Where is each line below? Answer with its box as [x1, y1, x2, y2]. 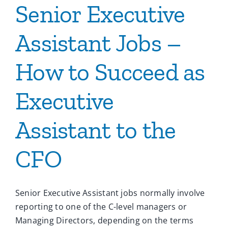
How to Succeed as [15, 58, 205, 87]
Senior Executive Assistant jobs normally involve [15, 187, 205, 199]
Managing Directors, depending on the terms [15, 215, 194, 226]
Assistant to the [15, 116, 176, 145]
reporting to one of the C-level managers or [15, 201, 187, 213]
